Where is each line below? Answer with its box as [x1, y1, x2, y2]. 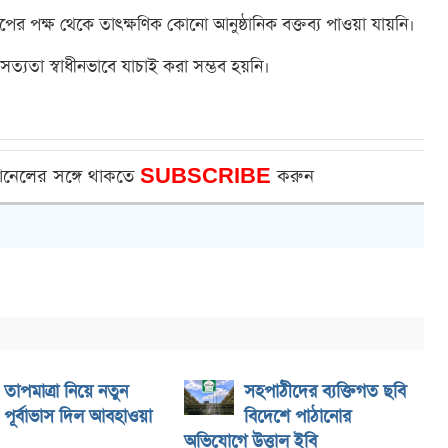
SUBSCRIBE [140, 164, 277, 189]
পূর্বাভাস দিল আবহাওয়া [4, 405, 152, 429]
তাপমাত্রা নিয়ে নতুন [4, 380, 128, 404]
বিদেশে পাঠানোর [244, 405, 351, 429]
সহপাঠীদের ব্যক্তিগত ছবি [244, 380, 406, 404]
